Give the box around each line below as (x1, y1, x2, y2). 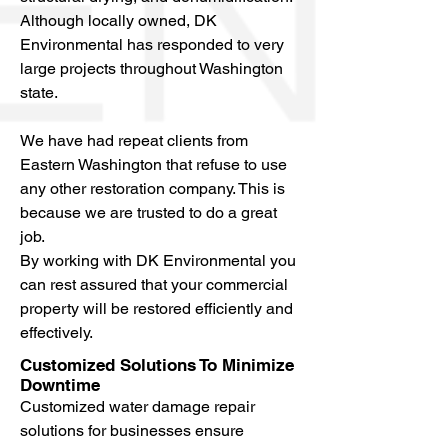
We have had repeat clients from (20, 131, 248, 150)
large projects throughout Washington (20, 59, 283, 78)
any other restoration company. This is (20, 179, 285, 198)
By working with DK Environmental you (20, 251, 296, 270)
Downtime (20, 375, 100, 395)
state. (20, 83, 58, 102)
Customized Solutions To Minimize (20, 355, 294, 375)
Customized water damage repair (20, 397, 255, 416)
